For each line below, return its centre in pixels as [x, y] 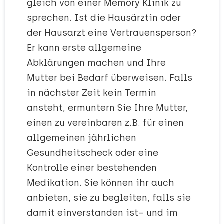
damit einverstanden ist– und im [102, 213]
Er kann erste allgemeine [84, 48]
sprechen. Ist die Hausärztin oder [104, 18]
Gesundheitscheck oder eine [93, 153]
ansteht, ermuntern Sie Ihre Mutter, [107, 108]
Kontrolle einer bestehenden [92, 168]
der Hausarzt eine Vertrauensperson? [112, 33]
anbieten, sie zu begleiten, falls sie [109, 198]
